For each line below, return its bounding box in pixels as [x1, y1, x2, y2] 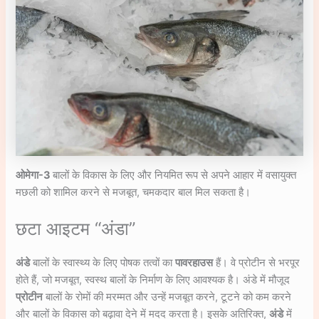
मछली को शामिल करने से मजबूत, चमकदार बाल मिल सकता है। [16, 185, 251, 199]
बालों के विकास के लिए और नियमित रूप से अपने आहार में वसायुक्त [53, 168, 297, 182]
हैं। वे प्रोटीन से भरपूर [213, 256, 300, 270]
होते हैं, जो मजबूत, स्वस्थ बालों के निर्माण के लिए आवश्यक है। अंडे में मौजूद [16, 273, 291, 287]
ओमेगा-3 [16, 168, 53, 182]
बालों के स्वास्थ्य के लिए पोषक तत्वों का [30, 256, 176, 270]
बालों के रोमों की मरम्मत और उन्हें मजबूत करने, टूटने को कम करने [43, 291, 292, 304]
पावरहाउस [175, 256, 214, 270]
